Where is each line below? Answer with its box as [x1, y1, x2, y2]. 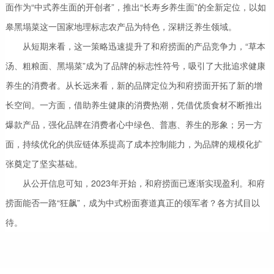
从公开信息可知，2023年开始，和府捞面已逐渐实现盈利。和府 [22, 177, 265, 190]
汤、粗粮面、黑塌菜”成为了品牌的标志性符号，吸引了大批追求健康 [5, 59, 265, 72]
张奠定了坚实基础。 [5, 157, 83, 170]
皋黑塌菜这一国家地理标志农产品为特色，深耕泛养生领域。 [5, 20, 237, 33]
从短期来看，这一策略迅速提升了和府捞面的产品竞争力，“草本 [22, 40, 265, 53]
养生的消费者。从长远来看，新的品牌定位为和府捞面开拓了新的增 [5, 79, 262, 92]
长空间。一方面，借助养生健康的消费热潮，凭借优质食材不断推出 [5, 98, 262, 111]
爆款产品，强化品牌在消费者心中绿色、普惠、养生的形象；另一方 [5, 118, 262, 131]
